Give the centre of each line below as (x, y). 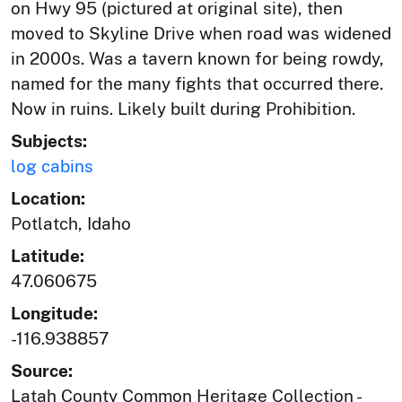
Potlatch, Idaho (71, 223)
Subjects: (49, 140)
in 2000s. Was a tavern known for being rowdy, (197, 58)
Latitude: (48, 255)
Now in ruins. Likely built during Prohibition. (183, 108)
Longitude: (54, 313)
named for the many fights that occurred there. (197, 83)
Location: (48, 198)
